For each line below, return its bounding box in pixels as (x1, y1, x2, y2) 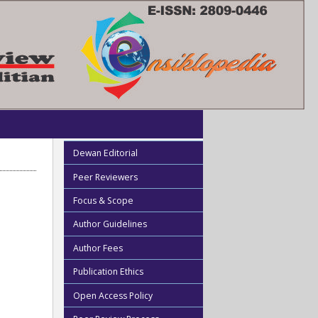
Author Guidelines (72, 218, 147, 231)
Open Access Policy (72, 289, 153, 302)
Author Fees (72, 241, 123, 254)
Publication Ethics (72, 265, 143, 278)
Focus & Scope (72, 194, 133, 207)
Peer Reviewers (72, 170, 138, 183)
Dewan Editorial (72, 147, 138, 160)
